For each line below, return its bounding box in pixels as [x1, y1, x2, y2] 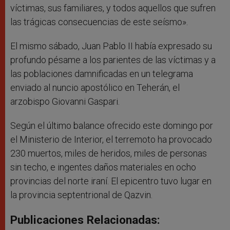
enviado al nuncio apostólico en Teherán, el [10, 82, 180, 93]
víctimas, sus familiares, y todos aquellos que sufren [10, 3, 216, 14]
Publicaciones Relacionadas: [10, 213, 160, 227]
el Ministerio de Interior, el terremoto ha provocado [10, 134, 212, 145]
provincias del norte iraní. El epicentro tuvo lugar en [10, 176, 212, 187]
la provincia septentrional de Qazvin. [10, 189, 152, 201]
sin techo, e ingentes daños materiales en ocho [10, 162, 196, 173]
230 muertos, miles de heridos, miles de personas [10, 148, 207, 159]
